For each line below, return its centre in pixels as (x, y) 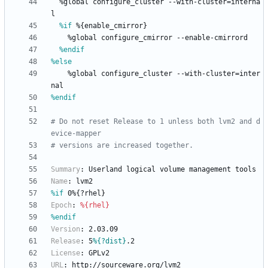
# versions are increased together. (122, 146)
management (210, 170)
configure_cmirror (137, 38)
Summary (66, 170)
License (66, 253)
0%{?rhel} (84, 194)
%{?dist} (109, 241)
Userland (105, 170)
